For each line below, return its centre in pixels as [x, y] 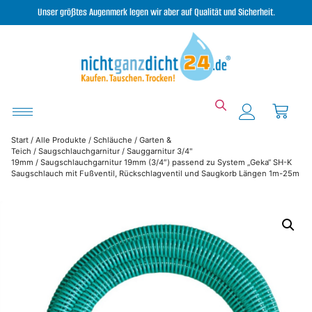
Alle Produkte [61, 140]
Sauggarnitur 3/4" [160, 151]
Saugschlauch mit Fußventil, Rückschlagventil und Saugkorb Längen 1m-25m [155, 174]
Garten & [155, 140]
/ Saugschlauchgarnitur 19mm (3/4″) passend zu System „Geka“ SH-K [163, 163]
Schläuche [113, 140]
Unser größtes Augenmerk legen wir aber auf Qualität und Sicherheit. [156, 12]
